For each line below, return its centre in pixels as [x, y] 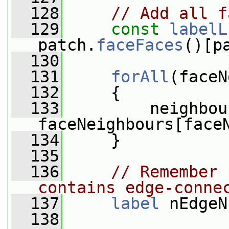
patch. [67, 45]
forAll [140, 77]
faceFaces [140, 45]
